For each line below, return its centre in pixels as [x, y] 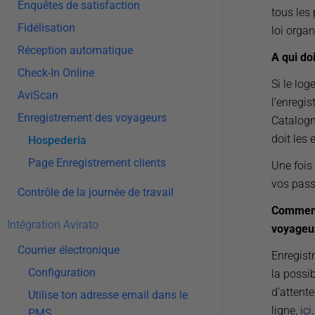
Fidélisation [46, 28]
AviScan [38, 95]
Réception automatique [75, 50]
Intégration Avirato [53, 225]
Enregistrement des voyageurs [92, 118]
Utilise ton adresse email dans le [108, 295]
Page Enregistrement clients [97, 163]
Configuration [62, 272]
